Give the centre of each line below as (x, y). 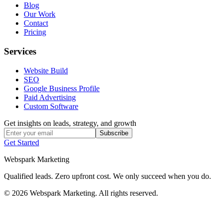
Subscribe (114, 133)
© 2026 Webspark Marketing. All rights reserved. (81, 193)
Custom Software (51, 106)
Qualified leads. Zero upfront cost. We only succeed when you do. (108, 176)
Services (20, 52)
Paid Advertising (50, 97)
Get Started (22, 142)
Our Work (40, 14)
